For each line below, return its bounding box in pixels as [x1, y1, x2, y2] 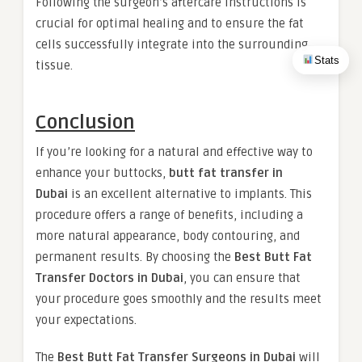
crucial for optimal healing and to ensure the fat [36, 16, 304, 32]
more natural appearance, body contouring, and [36, 229, 300, 244]
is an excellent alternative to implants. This [68, 187, 312, 202]
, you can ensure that [183, 271, 301, 286]
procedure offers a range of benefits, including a [36, 208, 303, 223]
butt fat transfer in [169, 166, 283, 181]
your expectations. [36, 313, 137, 328]
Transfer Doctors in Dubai [36, 271, 183, 286]
